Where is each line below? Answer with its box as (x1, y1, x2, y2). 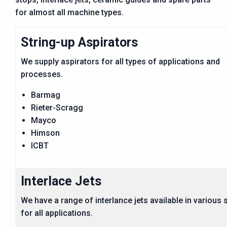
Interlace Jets (21, 174, 101, 188)
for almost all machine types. (15, 8, 124, 17)
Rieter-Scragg (31, 103, 83, 112)
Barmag (31, 90, 60, 100)
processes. (21, 69, 63, 79)
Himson (31, 128, 60, 138)
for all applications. (21, 208, 93, 218)
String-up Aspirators (21, 35, 138, 50)
